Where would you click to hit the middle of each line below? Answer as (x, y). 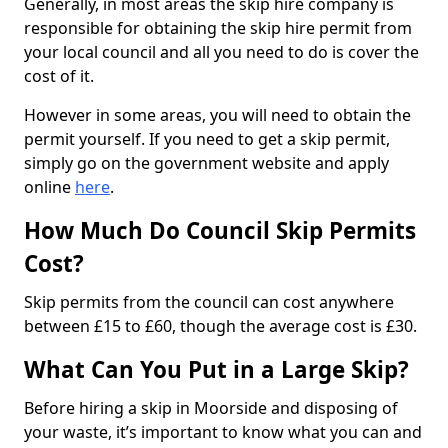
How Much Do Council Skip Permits (220, 230)
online (49, 186)
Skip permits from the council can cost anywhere (209, 301)
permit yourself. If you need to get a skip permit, (207, 138)
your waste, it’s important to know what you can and (223, 431)
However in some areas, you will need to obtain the (217, 114)
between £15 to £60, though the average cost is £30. (222, 325)
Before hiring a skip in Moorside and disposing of (211, 407)
